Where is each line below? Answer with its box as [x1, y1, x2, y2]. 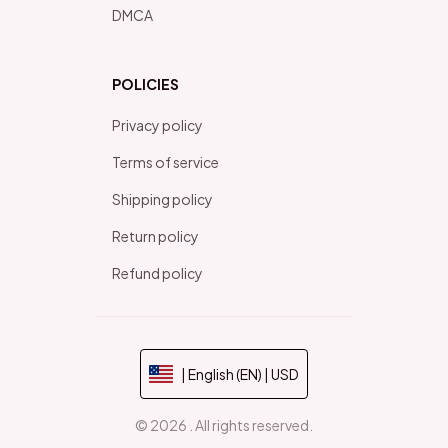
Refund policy [112, 263, 203, 282]
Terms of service [112, 152, 219, 171]
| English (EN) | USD [181, 364, 299, 383]
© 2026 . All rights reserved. [135, 415, 313, 434]
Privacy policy [112, 115, 203, 134]
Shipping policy [112, 189, 213, 208]
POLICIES [112, 74, 179, 93]
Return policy [112, 226, 199, 245]
